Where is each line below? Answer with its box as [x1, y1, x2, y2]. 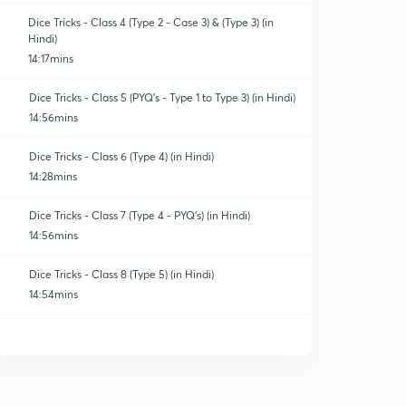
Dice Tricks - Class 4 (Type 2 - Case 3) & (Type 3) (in [28, 15, 275, 29]
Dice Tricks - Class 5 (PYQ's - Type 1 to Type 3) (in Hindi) [29, 91, 295, 104]
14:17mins [28, 52, 74, 65]
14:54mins [29, 287, 78, 301]
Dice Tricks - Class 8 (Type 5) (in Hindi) [29, 267, 214, 281]
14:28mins [29, 169, 77, 183]
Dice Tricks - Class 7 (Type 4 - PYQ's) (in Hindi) [29, 208, 250, 222]
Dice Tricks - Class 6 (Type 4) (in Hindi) [29, 150, 214, 163]
